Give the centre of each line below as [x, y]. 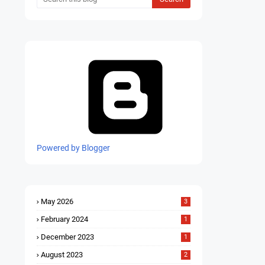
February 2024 [64, 219]
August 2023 [62, 255]
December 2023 [67, 237]
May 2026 [57, 202]
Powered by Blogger [73, 148]
